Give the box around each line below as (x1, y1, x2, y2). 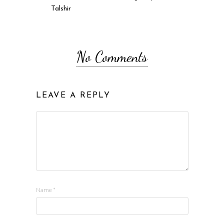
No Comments (76, 48, 147, 66)
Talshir (51, 5, 71, 13)
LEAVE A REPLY (35, 91, 110, 100)
